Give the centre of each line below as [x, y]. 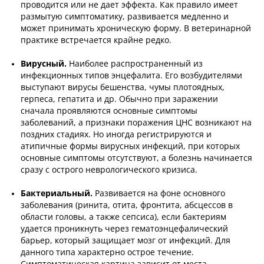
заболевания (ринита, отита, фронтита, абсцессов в [127, 205]
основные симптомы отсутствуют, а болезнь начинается [136, 158]
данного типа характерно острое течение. [107, 252]
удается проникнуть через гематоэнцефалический [124, 229]
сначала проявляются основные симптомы [109, 111]
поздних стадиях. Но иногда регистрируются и [116, 134]
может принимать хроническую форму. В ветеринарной [136, 28]
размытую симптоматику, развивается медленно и [125, 16]
